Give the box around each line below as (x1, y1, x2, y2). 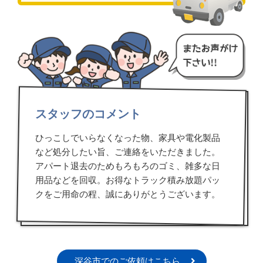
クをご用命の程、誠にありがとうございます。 (35, 188, 220, 199)
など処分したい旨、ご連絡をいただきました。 (35, 146, 220, 157)
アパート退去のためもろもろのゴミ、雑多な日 (35, 160, 220, 171)
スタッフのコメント (35, 107, 141, 120)
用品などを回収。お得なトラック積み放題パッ (35, 174, 220, 185)
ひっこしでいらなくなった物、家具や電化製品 (35, 132, 220, 143)
